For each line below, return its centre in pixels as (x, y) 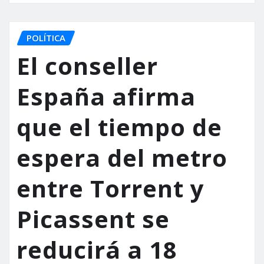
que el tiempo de (119, 127)
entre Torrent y (110, 189)
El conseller (87, 66)
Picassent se (93, 219)
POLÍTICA (46, 37)
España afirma (106, 97)
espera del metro (122, 158)
